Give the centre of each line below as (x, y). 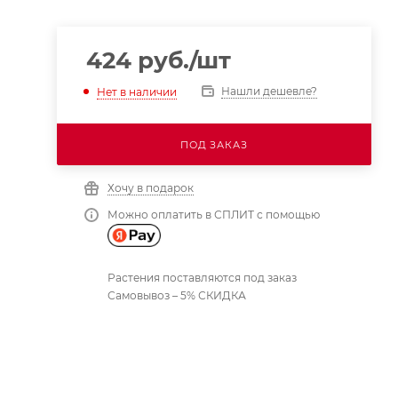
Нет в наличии (136, 92)
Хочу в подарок (150, 188)
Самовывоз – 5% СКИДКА (176, 295)
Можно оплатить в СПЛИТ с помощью (213, 215)
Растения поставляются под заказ (202, 277)
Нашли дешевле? (269, 91)
